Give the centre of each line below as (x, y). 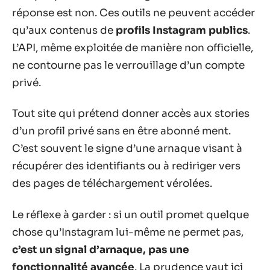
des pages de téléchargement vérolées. (112, 184)
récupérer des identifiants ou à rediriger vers (126, 166)
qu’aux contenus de (64, 30)
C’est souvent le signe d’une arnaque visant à (127, 149)
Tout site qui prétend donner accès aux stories (131, 114)
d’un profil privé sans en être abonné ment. (121, 131)
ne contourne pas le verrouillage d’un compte (128, 65)
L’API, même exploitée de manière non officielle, (133, 48)
